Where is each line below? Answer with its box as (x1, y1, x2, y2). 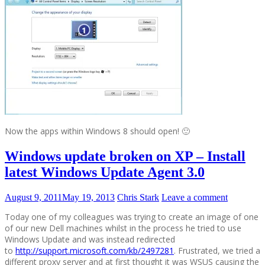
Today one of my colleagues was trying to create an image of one (5, 211, 258, 223)
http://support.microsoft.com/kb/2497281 (15, 245, 174, 257)
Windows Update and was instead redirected (5, 234, 175, 245)
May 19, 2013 (62, 192, 115, 203)
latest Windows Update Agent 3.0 (5, 164, 205, 180)
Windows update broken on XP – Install (5, 148, 245, 164)
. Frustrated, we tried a (174, 245, 260, 257)
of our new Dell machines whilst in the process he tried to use (5, 222, 241, 234)
